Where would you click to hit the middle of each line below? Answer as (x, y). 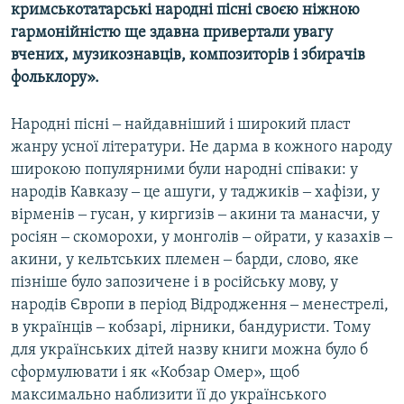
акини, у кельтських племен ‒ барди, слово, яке (185, 261)
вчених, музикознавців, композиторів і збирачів (188, 56)
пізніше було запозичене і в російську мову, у (174, 283)
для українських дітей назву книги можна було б (189, 351)
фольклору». (55, 78)
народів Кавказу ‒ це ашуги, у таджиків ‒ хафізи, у (195, 193)
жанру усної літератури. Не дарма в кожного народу (202, 148)
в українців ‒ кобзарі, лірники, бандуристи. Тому (191, 328)
